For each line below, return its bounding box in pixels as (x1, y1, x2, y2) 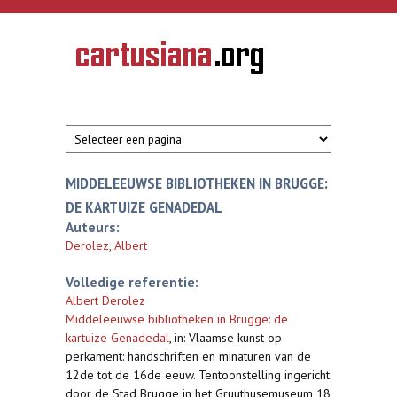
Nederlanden (76, 99, 136, 115)
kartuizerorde (76, 74, 136, 90)
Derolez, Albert (66, 237, 147, 253)
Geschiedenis (76, 50, 136, 66)
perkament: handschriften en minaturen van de (66, 348, 311, 364)
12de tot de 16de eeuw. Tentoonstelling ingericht (66, 367, 330, 383)
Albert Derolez (66, 292, 145, 308)
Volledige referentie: (66, 273, 198, 291)
